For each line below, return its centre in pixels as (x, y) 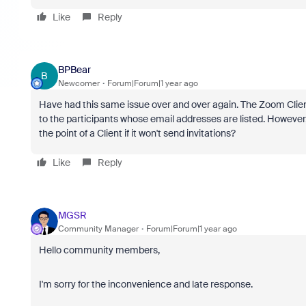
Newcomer (79, 83)
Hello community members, (99, 250)
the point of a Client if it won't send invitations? (137, 133)
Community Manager (98, 228)
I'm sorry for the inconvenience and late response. (145, 284)
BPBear (74, 69)
